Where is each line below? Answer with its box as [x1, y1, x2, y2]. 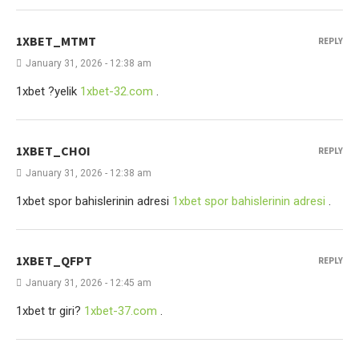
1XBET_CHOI [16, 143, 91, 159]
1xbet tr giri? [16, 304, 84, 318]
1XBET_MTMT [16, 33, 96, 49]
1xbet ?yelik [16, 84, 80, 99]
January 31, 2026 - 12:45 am [26, 277, 151, 288]
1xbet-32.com [80, 84, 153, 99]
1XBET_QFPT [16, 252, 92, 268]
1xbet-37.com [84, 304, 157, 318]
